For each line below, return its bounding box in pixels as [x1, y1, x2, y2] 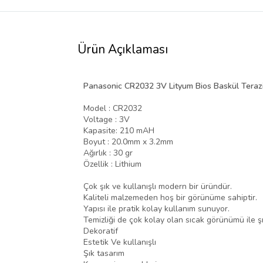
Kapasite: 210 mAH [83, 125, 154, 137]
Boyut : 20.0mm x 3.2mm [83, 136, 178, 148]
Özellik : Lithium [83, 159, 141, 170]
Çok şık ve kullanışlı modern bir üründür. [83, 181, 232, 193]
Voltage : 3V [83, 114, 130, 126]
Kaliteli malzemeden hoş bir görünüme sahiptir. [83, 192, 257, 204]
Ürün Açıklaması [77, 41, 168, 58]
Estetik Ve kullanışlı [83, 237, 156, 248]
